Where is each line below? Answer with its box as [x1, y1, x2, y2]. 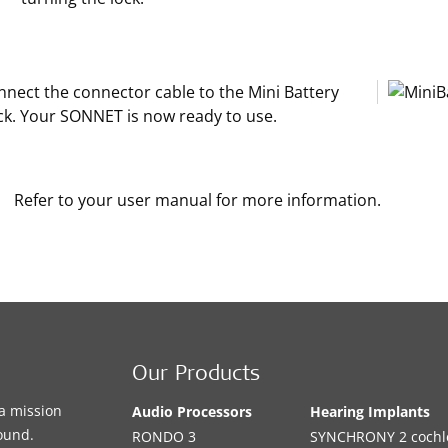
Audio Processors [132, 402, 253, 421]
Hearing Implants [310, 402, 431, 421]
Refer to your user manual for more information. [13, 189, 381, 211]
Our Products [132, 365, 261, 386]
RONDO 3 [132, 427, 197, 446]
